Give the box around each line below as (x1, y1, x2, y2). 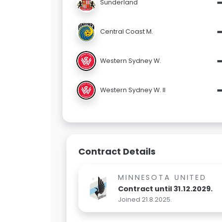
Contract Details (78, 145, 156, 158)
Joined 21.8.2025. (118, 195, 172, 204)
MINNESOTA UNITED (118, 172, 207, 183)
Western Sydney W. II (100, 85, 166, 94)
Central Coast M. (100, 27, 153, 36)
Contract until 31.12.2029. (118, 184, 213, 194)
